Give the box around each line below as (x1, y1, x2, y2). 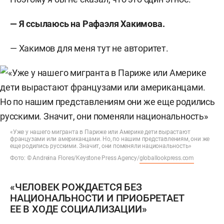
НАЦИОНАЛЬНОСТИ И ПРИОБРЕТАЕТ (10, 192, 184, 204)
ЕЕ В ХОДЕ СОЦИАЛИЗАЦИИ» (10, 203, 147, 215)
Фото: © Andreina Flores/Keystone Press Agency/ (10, 154, 139, 161)
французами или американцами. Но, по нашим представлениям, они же (10, 135, 210, 142)
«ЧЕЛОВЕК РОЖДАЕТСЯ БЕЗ (10, 181, 142, 193)
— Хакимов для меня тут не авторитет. (10, 43, 168, 53)
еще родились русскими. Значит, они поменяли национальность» (10, 142, 192, 149)
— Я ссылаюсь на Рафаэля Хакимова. (10, 18, 165, 29)
